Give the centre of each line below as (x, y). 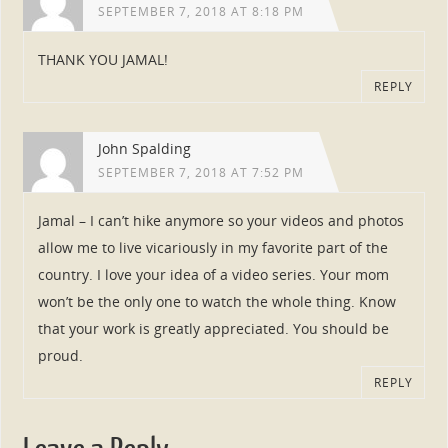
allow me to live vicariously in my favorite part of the (212, 248)
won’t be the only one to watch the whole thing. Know (216, 302)
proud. (60, 356)
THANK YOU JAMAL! (102, 60)
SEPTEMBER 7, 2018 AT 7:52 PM (200, 172)
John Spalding (144, 148)
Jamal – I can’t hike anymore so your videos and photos (220, 221)
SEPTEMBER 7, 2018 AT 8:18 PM (200, 11)
